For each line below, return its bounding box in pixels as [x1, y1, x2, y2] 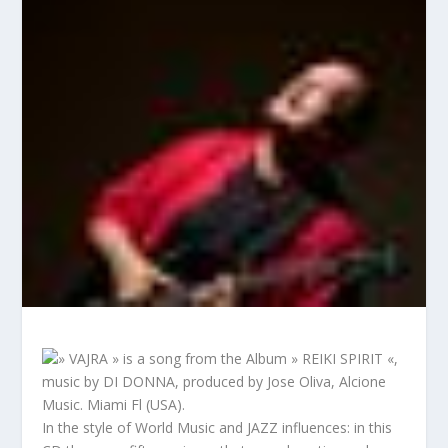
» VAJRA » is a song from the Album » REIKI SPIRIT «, [58, 349, 399, 369]
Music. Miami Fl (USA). [42, 395, 186, 415]
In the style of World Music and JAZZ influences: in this [42, 418, 393, 438]
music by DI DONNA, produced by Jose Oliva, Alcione [42, 372, 387, 392]
